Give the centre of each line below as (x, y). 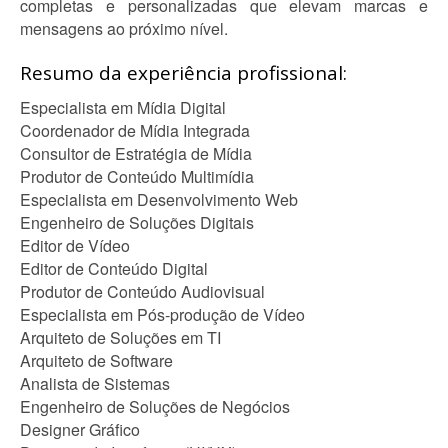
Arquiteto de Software (96, 360)
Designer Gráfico (80, 429)
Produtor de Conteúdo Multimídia (137, 176)
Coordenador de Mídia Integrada (135, 130)
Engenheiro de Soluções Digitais (137, 222)
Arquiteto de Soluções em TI (120, 337)
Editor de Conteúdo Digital (114, 268)
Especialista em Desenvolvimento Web (159, 199)
